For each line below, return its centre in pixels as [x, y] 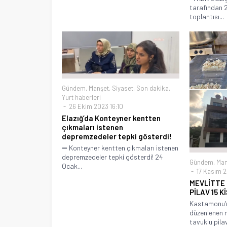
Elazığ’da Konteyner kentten [111, 118]
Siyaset [123, 88]
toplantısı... [206, 17]
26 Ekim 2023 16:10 [95, 107]
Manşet [99, 88]
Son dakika [153, 88]
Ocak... [72, 166]
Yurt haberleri [81, 98]
